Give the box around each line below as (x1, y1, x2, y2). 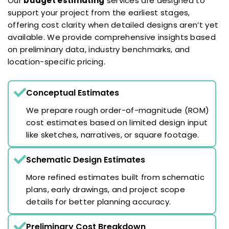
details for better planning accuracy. (26, 196, 171, 207)
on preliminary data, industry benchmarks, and (8, 43, 190, 55)
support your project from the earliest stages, (8, 7, 190, 18)
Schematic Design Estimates (26, 153, 145, 166)
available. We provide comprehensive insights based (8, 31, 216, 42)
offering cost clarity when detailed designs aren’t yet (8, 19, 219, 30)
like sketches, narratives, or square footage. (26, 129, 199, 140)
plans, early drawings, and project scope (26, 184, 185, 195)
